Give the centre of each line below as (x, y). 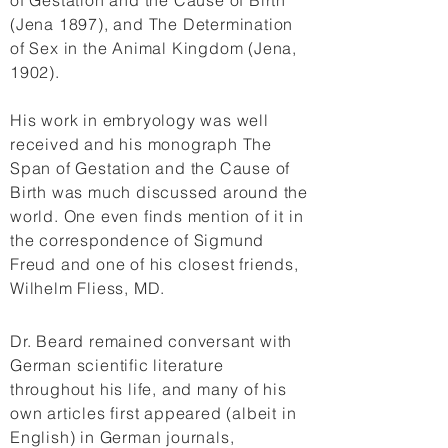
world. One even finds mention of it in (157, 216)
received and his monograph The (141, 144)
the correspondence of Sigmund (137, 240)
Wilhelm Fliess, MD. (90, 288)
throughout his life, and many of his (148, 389)
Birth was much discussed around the (159, 192)
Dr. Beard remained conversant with (151, 341)
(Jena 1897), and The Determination (152, 24)
